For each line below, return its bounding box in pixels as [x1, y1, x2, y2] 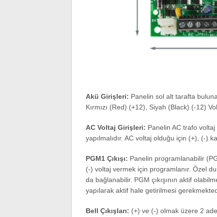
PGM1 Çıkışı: [85, 155, 128, 162]
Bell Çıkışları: [85, 207, 129, 215]
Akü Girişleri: [85, 93, 129, 100]
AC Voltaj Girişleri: [85, 124, 146, 131]
